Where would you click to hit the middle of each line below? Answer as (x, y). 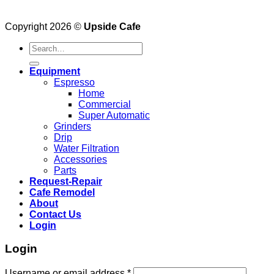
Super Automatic (114, 115)
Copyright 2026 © (44, 26)
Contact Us (55, 214)
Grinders (72, 126)
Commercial (105, 104)
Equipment (55, 71)
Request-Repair (66, 181)
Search (44, 46)
